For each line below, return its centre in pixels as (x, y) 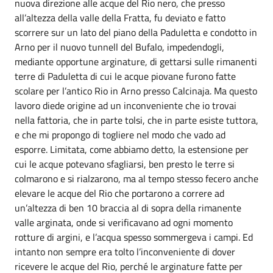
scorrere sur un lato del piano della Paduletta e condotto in (136, 32)
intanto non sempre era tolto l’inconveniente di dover (125, 252)
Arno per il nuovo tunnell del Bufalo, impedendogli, (119, 47)
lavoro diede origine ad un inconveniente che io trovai (126, 105)
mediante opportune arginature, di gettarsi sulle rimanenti (136, 62)
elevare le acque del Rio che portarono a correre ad (119, 193)
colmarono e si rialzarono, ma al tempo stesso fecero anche (136, 179)
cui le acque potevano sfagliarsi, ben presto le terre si (125, 164)
